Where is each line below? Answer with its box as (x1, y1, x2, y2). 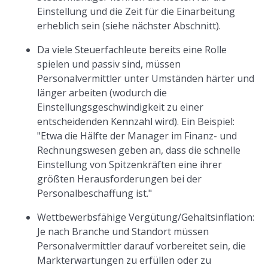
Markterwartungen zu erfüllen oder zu (37, 254, 212, 267)
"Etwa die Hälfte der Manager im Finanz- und (37, 129, 237, 142)
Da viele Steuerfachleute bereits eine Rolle (37, 43, 227, 56)
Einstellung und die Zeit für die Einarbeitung (37, 5, 236, 18)
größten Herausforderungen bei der (37, 172, 202, 185)
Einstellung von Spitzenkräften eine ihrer (37, 158, 223, 171)
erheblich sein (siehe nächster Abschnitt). (37, 19, 221, 32)
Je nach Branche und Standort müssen (37, 225, 209, 238)
